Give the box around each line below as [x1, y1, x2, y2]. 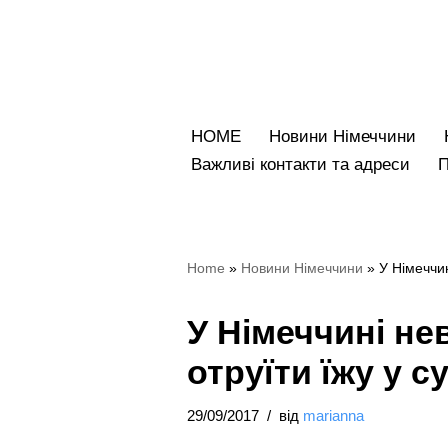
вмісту [187, 102, 238, 121]
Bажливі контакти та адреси [191, 154, 410, 174]
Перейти [187, 46, 254, 65]
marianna [303, 406, 364, 424]
